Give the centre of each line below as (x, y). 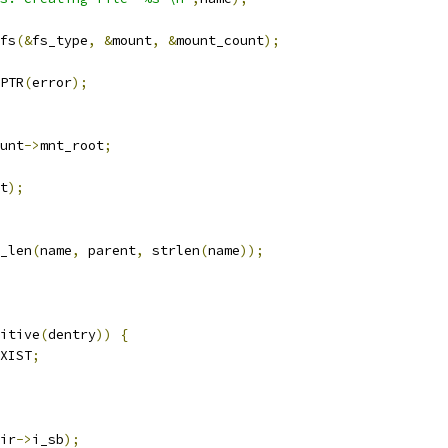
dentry (72, 334)
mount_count (220, 40)
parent (108, 250)
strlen (172, 250)
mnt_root (72, 145)
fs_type (60, 40)
